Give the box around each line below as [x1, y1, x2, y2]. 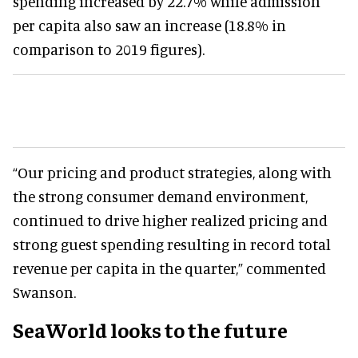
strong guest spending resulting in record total [13, 234, 331, 253]
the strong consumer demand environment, [13, 186, 308, 205]
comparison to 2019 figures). [13, 39, 205, 58]
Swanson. [13, 282, 79, 301]
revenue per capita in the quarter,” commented [13, 258, 326, 277]
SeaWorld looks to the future [13, 316, 288, 343]
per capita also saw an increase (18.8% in [13, 15, 286, 34]
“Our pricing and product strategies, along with [13, 162, 332, 181]
